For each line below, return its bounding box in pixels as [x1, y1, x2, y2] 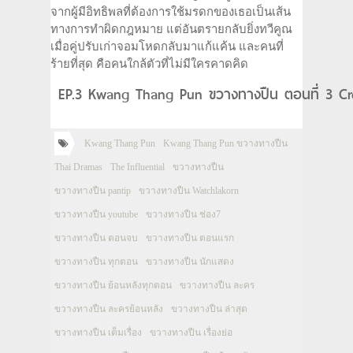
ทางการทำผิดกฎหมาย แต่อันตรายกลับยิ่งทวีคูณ [50, 23, 292, 35]
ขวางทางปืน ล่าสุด [171, 303, 247, 314]
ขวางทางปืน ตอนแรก [146, 232, 234, 243]
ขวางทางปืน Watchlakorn [139, 185, 239, 196]
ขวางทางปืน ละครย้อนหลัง [54, 303, 163, 314]
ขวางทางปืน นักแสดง [146, 256, 234, 267]
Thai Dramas [54, 162, 102, 173]
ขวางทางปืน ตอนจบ [54, 232, 138, 243]
